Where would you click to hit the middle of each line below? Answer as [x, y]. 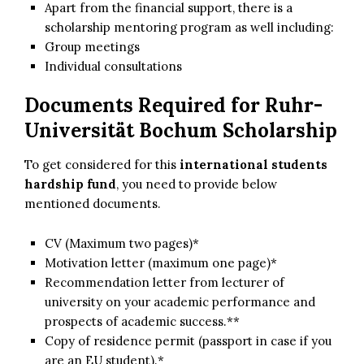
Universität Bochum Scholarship [181, 130]
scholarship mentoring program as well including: [189, 27]
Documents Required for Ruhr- [173, 105]
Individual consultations [113, 66]
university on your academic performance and [180, 301]
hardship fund [70, 184]
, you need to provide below [197, 184]
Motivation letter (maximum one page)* [161, 262]
